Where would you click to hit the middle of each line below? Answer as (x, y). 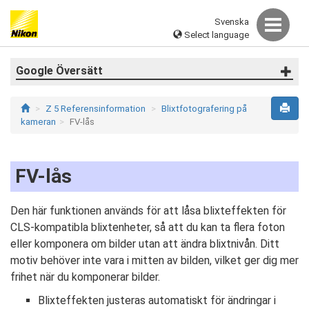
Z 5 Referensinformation (96, 109)
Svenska (232, 21)
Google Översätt (59, 71)
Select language (216, 34)
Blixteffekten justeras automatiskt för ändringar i (157, 300)
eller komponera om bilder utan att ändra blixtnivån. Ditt (145, 244)
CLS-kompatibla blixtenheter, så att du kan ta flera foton (148, 227)
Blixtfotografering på (204, 109)
